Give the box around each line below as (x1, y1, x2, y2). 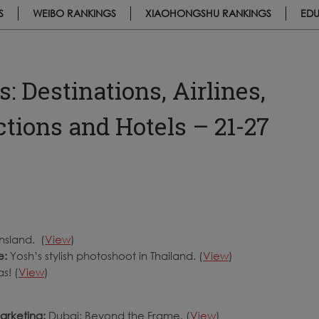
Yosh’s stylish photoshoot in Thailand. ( (7, 249, 203, 262)
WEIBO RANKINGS (33, 6, 116, 19)
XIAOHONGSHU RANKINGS (145, 6, 271, 19)
